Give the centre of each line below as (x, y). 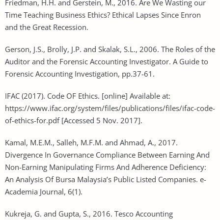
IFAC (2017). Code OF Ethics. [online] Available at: (88, 96)
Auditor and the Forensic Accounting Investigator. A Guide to (107, 61)
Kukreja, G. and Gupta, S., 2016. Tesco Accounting (89, 213)
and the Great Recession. (47, 27)
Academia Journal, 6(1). (44, 191)
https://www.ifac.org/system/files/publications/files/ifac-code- (110, 108)
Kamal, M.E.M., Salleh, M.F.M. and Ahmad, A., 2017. (91, 142)
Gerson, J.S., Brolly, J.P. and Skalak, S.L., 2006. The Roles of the (110, 49)
